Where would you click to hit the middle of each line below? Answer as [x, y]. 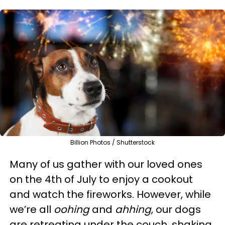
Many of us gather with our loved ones [106, 164]
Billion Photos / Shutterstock [113, 142]
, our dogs [176, 209]
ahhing [133, 209]
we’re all [32, 209]
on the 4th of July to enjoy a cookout [101, 179]
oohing [72, 209]
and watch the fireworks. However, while [110, 194]
